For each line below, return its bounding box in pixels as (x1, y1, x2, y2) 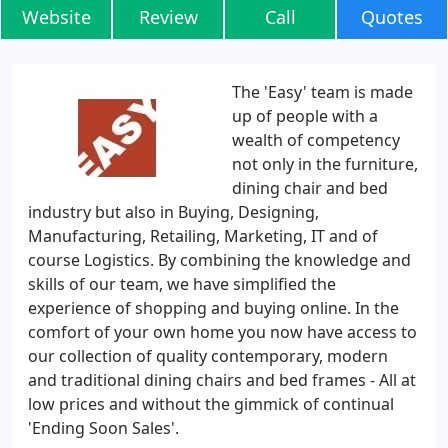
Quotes (361, 5, 423, 29)
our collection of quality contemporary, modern (28, 345, 388, 367)
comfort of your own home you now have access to (28, 321, 417, 343)
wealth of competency (232, 129, 400, 151)
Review (138, 5, 198, 29)
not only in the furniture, (232, 153, 418, 175)
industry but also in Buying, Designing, (28, 201, 319, 223)
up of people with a (232, 105, 378, 127)
